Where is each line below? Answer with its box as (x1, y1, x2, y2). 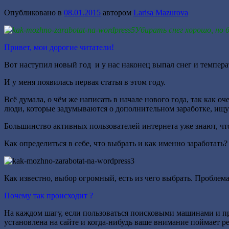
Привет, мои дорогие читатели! (4, 42, 114, 52)
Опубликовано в (4, 8, 64, 17)
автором (103, 8, 133, 17)
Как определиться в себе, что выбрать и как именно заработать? (4, 139, 227, 148)
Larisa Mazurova (133, 8, 188, 17)
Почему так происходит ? (4, 191, 93, 200)
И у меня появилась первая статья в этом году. (4, 77, 166, 86)
